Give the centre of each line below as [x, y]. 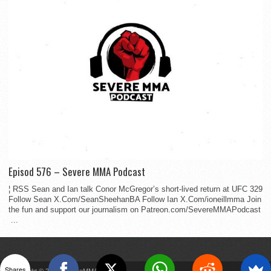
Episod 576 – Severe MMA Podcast [77, 171]
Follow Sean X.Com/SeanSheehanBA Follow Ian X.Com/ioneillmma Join [135, 199]
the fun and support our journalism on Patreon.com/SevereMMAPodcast [135, 209]
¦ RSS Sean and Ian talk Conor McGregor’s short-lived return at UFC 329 [135, 189]
